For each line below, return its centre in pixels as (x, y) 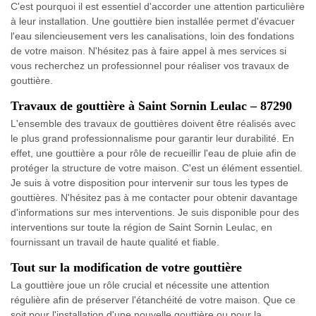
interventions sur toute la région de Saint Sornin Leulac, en (141, 227)
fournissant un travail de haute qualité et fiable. (115, 242)
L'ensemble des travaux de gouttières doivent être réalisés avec (153, 123)
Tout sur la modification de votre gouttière (126, 267)
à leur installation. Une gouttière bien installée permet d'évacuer (153, 21)
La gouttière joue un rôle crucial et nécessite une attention (140, 285)
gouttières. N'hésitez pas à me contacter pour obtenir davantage (154, 197)
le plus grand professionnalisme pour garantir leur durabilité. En (152, 138)
